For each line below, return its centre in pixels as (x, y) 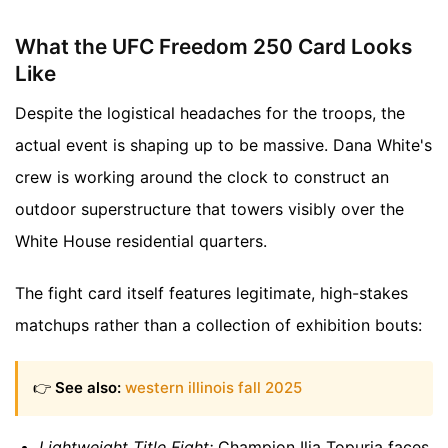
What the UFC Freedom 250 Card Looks (213, 46)
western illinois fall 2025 (213, 388)
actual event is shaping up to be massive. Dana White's (223, 145)
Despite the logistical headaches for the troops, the (210, 113)
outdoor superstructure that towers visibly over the (209, 209)
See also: (88, 388)
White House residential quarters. (141, 241)
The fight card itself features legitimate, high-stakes (211, 293)
